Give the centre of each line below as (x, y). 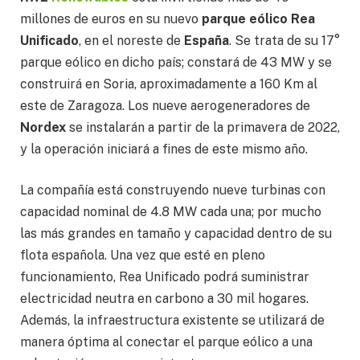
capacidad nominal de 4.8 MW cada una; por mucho (171, 212)
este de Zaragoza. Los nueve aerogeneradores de (165, 105)
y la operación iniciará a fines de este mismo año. (164, 149)
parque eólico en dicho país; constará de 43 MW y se (176, 62)
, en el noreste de (131, 40)
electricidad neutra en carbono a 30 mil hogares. (164, 299)
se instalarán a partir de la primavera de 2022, (203, 127)
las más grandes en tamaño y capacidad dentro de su (176, 234)
